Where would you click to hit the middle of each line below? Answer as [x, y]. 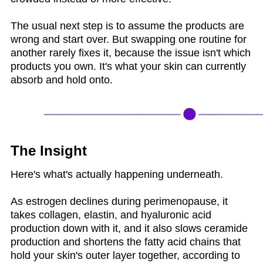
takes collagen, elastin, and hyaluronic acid [111, 215]
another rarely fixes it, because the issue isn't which [131, 53]
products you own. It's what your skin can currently [128, 66]
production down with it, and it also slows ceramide [129, 228]
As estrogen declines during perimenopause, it [119, 201]
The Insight [49, 150]
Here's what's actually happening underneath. [117, 174]
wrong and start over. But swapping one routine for [129, 39]
